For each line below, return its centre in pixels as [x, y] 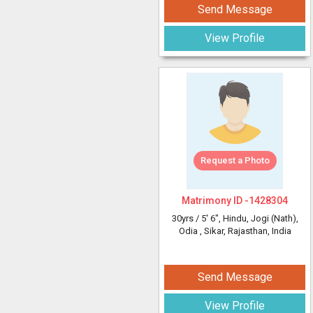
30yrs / [186, 218]
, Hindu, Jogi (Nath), [258, 218]
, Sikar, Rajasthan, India [245, 231]
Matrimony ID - [215, 201]
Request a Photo [235, 160]
